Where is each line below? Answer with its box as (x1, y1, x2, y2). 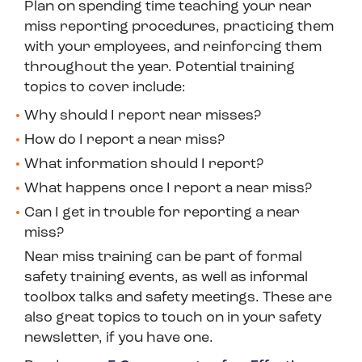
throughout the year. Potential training (24, 60, 295, 76)
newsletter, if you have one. (24, 330, 220, 347)
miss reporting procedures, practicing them (24, 19, 334, 36)
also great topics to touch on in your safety (24, 310, 322, 326)
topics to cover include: (24, 80, 189, 96)
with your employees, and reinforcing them (24, 40, 322, 56)
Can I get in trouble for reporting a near (24, 205, 300, 221)
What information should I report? (24, 157, 267, 173)
